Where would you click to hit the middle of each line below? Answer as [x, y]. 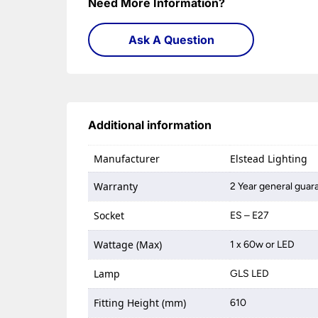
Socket [109, 216]
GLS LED [250, 274]
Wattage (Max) [128, 245]
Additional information [150, 125]
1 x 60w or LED [263, 245]
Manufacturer [127, 159]
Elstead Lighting [269, 159]
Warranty [116, 187]
